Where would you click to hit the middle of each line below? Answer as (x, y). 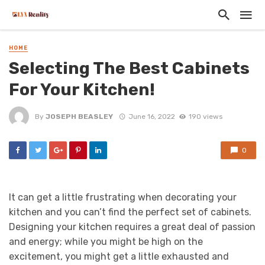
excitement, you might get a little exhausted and (119, 257)
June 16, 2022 (151, 116)
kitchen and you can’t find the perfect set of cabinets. (130, 212)
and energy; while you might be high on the (106, 242)
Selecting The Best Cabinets (129, 68)
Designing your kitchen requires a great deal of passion (132, 227)
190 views (205, 116)
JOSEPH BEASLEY (79, 116)
